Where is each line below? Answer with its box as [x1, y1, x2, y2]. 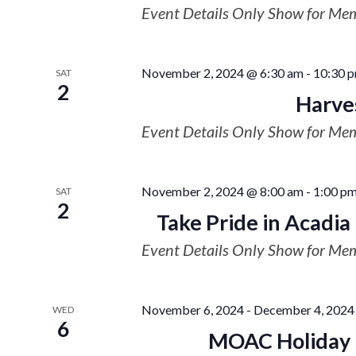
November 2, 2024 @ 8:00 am [141, 184, 304, 199]
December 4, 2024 [253, 302, 354, 317]
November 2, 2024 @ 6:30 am [141, 65, 304, 80]
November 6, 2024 [141, 302, 244, 317]
